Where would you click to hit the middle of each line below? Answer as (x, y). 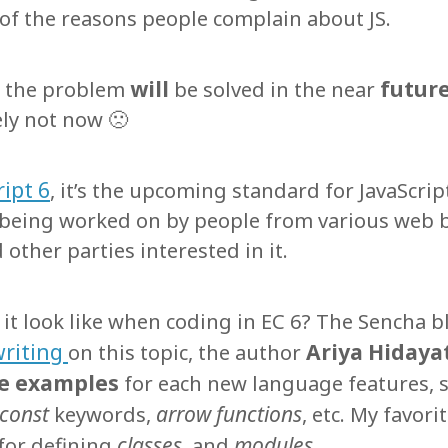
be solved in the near (272, 90)
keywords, (102, 414)
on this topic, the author (187, 352)
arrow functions (229, 413)
